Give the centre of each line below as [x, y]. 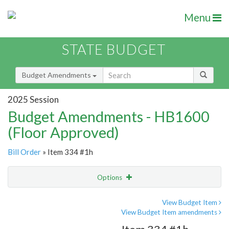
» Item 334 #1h [67, 152]
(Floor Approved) [63, 132]
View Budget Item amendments [170, 212]
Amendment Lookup [43, 220]
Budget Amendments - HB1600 [109, 117]
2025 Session [33, 99]
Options [110, 178]
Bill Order [24, 152]
